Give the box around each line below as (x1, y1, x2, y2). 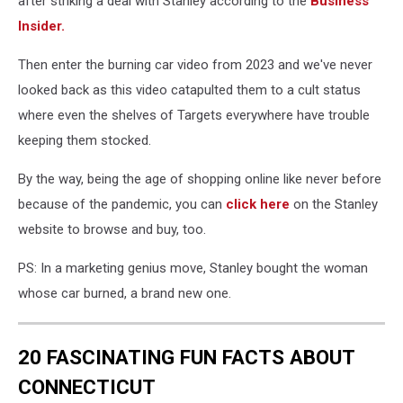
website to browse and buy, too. (18, 220, 206, 237)
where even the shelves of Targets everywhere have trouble (18, 106, 370, 123)
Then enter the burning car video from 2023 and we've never (18, 56, 372, 73)
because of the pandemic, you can (18, 195, 226, 212)
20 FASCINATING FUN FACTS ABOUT (18, 345, 355, 370)
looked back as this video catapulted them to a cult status (18, 81, 361, 98)
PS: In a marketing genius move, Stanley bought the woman (18, 259, 368, 276)
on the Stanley (290, 195, 378, 212)
